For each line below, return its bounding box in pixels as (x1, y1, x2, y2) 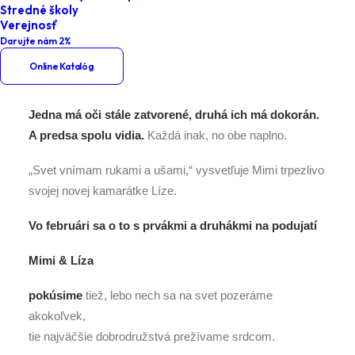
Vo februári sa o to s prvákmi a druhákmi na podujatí (29, 219, 317, 232)
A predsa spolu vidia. (29, 128, 144, 142)
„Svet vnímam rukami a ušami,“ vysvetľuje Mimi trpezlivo (29, 163, 324, 177)
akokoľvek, (29, 309, 86, 323)
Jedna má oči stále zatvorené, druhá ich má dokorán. (29, 108, 319, 121)
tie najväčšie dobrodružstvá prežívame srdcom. (29, 330, 275, 343)
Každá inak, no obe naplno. (144, 128, 287, 142)
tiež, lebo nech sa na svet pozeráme (82, 288, 273, 302)
